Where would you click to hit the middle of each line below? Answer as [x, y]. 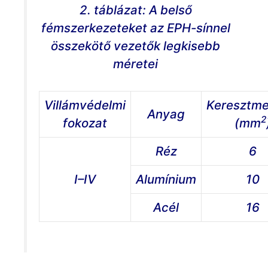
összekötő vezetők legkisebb [135, 45]
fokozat [85, 123]
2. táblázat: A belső [135, 10]
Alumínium [166, 179]
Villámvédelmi [85, 105]
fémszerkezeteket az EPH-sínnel [135, 28]
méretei [135, 63]
